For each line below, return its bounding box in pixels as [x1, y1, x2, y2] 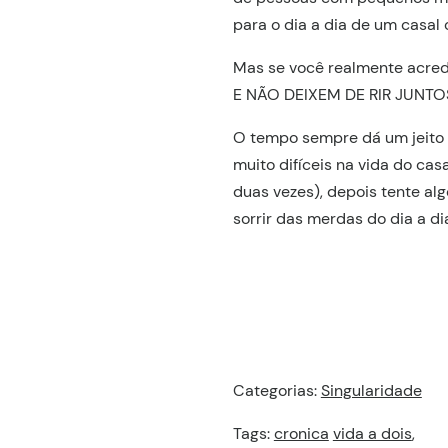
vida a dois [332, 422, 412, 444]
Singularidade [320, 379, 422, 401]
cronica [273, 422, 329, 444]
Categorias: [232, 379, 321, 401]
